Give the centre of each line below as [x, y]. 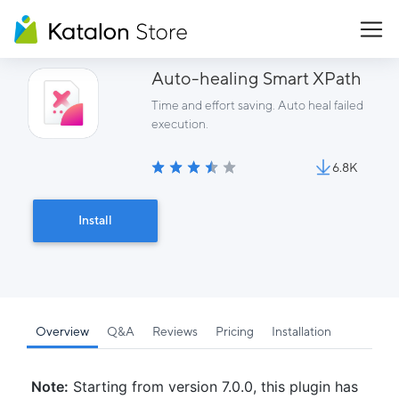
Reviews [175, 331]
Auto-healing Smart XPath [256, 78]
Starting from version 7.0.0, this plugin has [213, 387]
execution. [179, 124]
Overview [62, 331]
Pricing [235, 331]
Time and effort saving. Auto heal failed [257, 105]
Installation [301, 331]
